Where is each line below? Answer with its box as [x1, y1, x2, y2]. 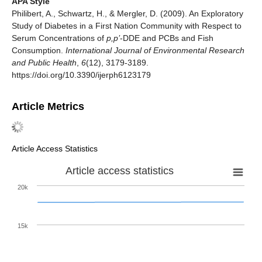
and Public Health [12, 58, 77, 68]
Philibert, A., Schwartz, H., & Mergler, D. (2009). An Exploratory [12, 9, 243, 19]
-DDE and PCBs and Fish [120, 33, 213, 43]
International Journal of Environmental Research [65, 46, 244, 56]
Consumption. [12, 46, 65, 56]
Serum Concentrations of [12, 33, 106, 43]
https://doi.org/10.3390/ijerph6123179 [12, 70, 151, 80]
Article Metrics [12, 101, 84, 113]
